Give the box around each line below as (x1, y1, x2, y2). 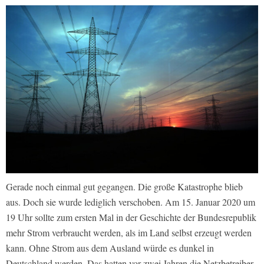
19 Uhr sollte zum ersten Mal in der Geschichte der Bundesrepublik (6, 211, 256, 224)
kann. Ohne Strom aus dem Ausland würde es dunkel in (6, 242, 214, 255)
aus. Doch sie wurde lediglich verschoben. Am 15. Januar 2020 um (6, 196, 255, 209)
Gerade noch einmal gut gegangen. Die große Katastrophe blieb (6, 180, 243, 193)
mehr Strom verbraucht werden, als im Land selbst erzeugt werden (6, 226, 252, 239)
